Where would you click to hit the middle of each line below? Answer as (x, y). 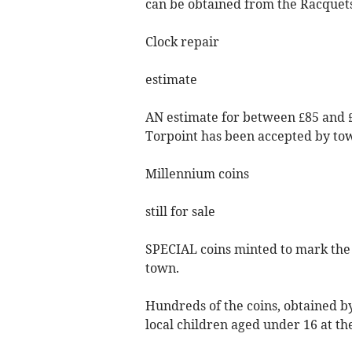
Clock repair (182, 42)
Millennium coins (197, 174)
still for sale (180, 211)
